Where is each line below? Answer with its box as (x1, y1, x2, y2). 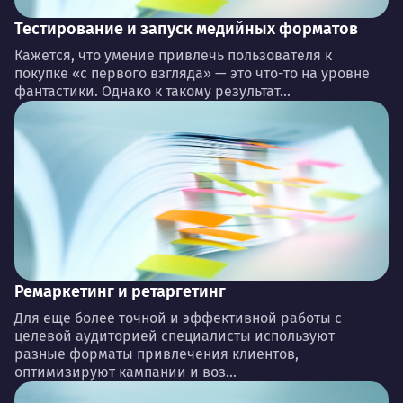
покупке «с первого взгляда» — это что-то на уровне (14, 64, 370, 82)
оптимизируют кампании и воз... (14, 363, 237, 381)
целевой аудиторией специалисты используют (14, 327, 335, 345)
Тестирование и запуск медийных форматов (14, 18, 358, 39)
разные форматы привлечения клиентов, (14, 345, 299, 363)
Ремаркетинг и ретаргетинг (14, 281, 226, 301)
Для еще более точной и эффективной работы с (14, 309, 342, 327)
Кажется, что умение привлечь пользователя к (14, 46, 332, 64)
